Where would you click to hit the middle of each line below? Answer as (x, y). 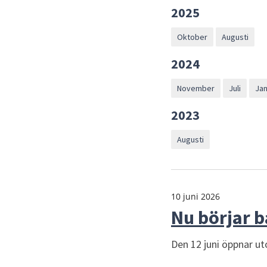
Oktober (192, 37)
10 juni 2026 (195, 196)
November (196, 88)
